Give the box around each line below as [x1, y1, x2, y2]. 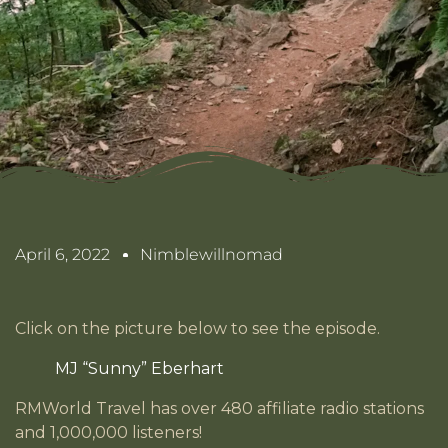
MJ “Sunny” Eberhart [55, 359, 224, 378]
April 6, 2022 [15, 245, 110, 264]
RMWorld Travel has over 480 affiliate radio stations [15, 399, 424, 418]
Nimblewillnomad [140, 245, 283, 264]
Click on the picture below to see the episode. [15, 319, 380, 338]
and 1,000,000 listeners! [15, 423, 202, 442]
